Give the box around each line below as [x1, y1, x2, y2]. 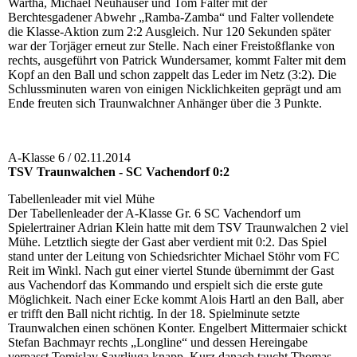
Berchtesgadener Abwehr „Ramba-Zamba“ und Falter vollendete [8, 10, 334, 25]
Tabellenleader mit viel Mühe [8, 192, 155, 206]
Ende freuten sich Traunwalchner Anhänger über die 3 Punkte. [8, 96, 322, 111]
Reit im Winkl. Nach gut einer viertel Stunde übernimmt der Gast [8, 264, 334, 278]
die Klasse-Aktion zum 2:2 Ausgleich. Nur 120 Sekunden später [8, 25, 331, 39]
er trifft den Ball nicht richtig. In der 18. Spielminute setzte [8, 307, 300, 321]
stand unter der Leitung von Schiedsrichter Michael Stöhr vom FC [8, 249, 339, 264]
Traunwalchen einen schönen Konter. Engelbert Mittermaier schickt [8, 321, 347, 335]
